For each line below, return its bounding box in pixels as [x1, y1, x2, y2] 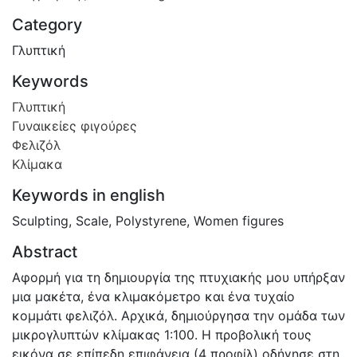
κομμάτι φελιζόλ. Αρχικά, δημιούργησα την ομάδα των [12, 307, 345, 324]
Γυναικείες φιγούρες [12, 117, 137, 134]
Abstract [12, 241, 77, 261]
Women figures [194, 212, 284, 229]
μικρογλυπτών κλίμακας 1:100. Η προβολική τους [12, 326, 312, 343]
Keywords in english [12, 185, 165, 205]
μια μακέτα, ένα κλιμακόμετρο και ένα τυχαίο [12, 288, 295, 304]
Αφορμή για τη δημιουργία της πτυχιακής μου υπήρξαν [12, 269, 345, 285]
